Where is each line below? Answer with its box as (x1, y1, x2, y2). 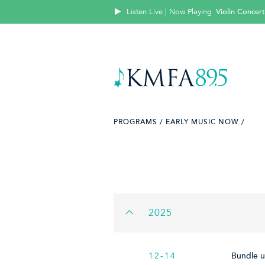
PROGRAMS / (114, 118, 163, 126)
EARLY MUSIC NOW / (166, 118, 245, 126)
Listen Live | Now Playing (127, 7, 212, 17)
